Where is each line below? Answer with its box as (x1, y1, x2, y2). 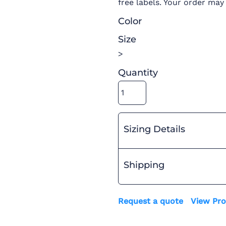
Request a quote (118, 196, 183, 206)
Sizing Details (124, 124, 185, 135)
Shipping (124, 159, 164, 171)
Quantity (118, 67, 158, 78)
